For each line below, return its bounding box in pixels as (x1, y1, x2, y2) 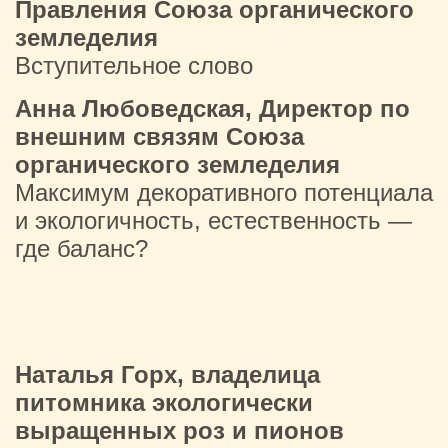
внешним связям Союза (15, 123, 304, 150)
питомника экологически (15, 389, 313, 416)
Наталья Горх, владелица (15, 361, 320, 388)
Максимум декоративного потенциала (15, 179, 433, 206)
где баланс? (15, 235, 148, 262)
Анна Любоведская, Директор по (15, 95, 410, 122)
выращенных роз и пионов (15, 417, 344, 444)
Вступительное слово (15, 52, 253, 79)
